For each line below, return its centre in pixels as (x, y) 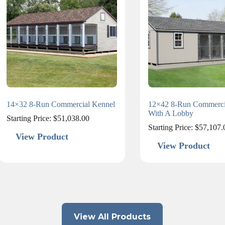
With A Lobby (171, 114)
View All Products (113, 217)
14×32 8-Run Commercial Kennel (61, 104)
